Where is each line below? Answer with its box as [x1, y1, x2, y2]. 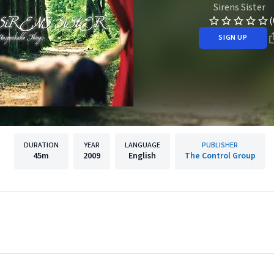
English [128, 150, 156, 162]
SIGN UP [218, 32, 248, 43]
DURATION [23, 140, 59, 150]
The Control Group [184, 150, 256, 162]
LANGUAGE [124, 140, 160, 150]
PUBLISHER [202, 140, 238, 150]
